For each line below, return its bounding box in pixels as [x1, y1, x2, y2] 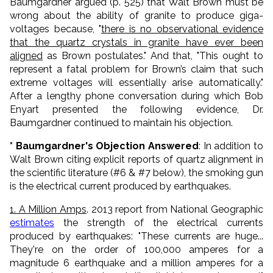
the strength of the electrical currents [54, 216, 263, 229]
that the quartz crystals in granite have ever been [10, 36, 263, 48]
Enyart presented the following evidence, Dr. [10, 103, 263, 115]
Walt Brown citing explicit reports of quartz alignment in [10, 153, 263, 165]
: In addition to [199, 140, 263, 152]
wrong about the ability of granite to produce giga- [10, 9, 263, 21]
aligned [10, 49, 43, 62]
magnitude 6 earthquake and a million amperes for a [10, 257, 263, 269]
